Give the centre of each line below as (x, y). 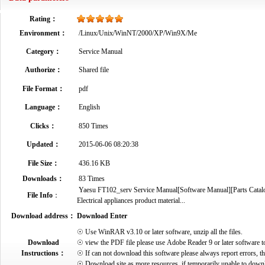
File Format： (43, 89)
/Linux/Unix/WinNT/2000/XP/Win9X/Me (137, 33)
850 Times (93, 126)
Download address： (43, 216)
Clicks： (43, 126)
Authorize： (43, 70)
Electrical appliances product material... (131, 201)
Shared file (93, 70)
